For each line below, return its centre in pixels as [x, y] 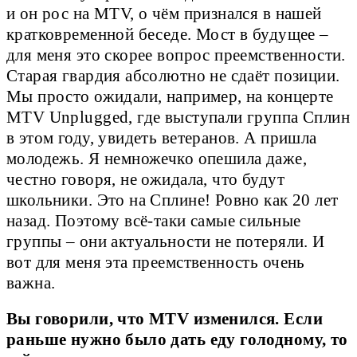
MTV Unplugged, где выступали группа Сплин [178, 118]
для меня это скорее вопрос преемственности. [176, 55]
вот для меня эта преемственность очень [156, 263]
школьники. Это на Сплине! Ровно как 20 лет [173, 200]
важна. [31, 283]
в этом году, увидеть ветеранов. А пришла [162, 138]
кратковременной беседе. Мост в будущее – [168, 35]
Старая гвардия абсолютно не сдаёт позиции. [173, 76]
